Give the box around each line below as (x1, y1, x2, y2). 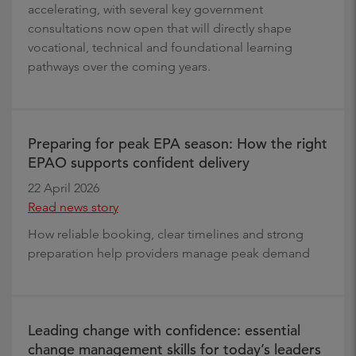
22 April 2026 (28, 180, 99, 195)
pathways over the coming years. (28, 58, 211, 74)
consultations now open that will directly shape (28, 20, 292, 36)
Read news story (28, 199, 118, 215)
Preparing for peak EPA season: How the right (28, 133, 327, 153)
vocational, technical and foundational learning (28, 39, 292, 55)
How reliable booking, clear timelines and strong (28, 226, 304, 242)
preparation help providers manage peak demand (28, 245, 310, 261)
